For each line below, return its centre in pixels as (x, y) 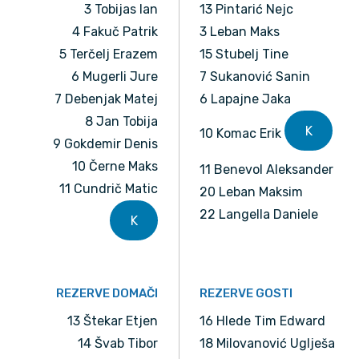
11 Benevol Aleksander (266, 170)
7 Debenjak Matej (106, 99)
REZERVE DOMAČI (107, 294)
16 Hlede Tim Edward (262, 321)
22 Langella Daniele (259, 215)
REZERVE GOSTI (246, 294)
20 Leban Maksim (251, 192)
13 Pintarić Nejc (246, 10)
